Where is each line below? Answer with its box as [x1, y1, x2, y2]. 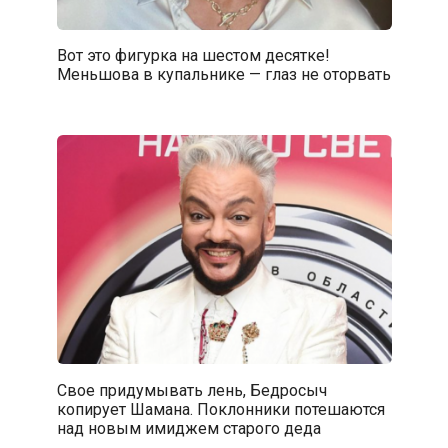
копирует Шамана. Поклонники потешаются [56, 399, 385, 419]
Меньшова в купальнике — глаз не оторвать [56, 64, 391, 84]
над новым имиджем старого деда [56, 418, 321, 438]
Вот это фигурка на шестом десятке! [56, 45, 330, 65]
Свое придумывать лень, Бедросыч [56, 380, 327, 400]
